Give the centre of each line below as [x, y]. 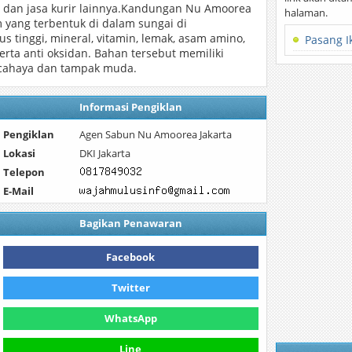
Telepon [24, 172]
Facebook [131, 257]
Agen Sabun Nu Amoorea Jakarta [156, 134]
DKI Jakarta [105, 153]
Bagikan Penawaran [130, 223]
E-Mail [18, 191]
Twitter [130, 288]
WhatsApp [130, 318]
